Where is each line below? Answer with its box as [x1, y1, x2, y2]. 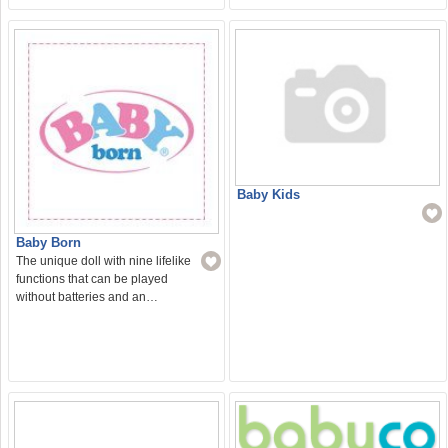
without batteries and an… [15, 290, 158, 305]
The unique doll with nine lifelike [15, 254, 191, 269]
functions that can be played [15, 272, 168, 287]
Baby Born [15, 235, 81, 251]
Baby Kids [237, 186, 301, 202]
